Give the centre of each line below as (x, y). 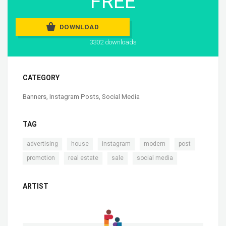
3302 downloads (113, 42)
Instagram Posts (74, 96)
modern (155, 144)
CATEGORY (41, 77)
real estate (83, 158)
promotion (41, 158)
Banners (35, 96)
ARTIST (36, 186)
